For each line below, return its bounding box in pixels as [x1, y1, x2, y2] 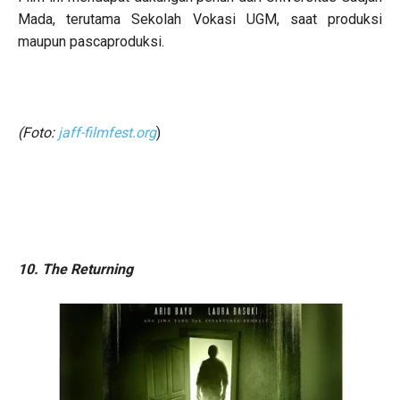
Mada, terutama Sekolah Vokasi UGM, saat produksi [18, 10, 382, 28]
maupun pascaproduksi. [18, 32, 164, 50]
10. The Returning [18, 260, 133, 278]
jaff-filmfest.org [58, 123, 156, 141]
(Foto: [18, 123, 58, 141]
